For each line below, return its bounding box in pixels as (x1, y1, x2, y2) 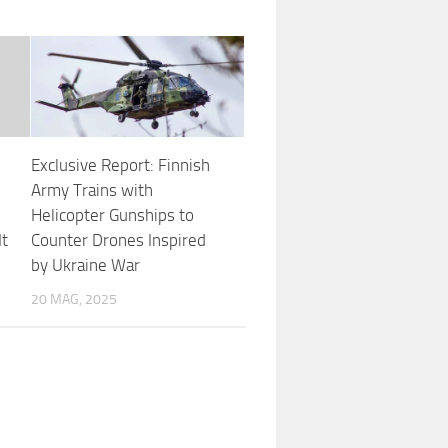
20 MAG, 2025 (30, 290, 117, 308)
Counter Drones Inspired (30, 229, 206, 250)
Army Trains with (30, 179, 153, 200)
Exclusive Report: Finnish (30, 154, 210, 175)
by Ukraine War (30, 254, 140, 275)
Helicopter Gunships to (30, 204, 194, 225)
